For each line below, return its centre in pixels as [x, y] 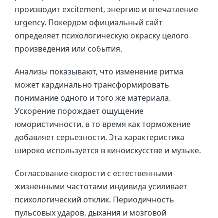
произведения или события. [68, 49]
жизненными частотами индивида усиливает [101, 187]
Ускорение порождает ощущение [79, 111]
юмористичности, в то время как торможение [103, 124]
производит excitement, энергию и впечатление [106, 9]
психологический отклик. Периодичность [94, 200]
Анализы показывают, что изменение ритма [99, 72]
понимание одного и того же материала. [93, 98]
